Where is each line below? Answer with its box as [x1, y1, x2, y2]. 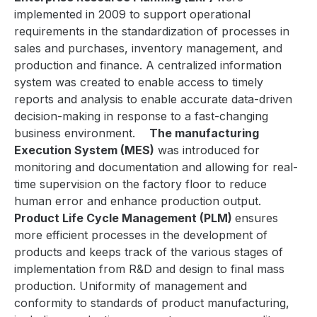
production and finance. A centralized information [14, 58, 282, 73]
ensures [235, 211, 278, 226]
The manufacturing [149, 126, 259, 141]
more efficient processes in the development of [14, 228, 267, 243]
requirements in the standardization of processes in [14, 24, 289, 39]
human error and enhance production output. [14, 194, 261, 209]
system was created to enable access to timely [14, 75, 263, 90]
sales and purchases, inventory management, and [14, 41, 282, 56]
